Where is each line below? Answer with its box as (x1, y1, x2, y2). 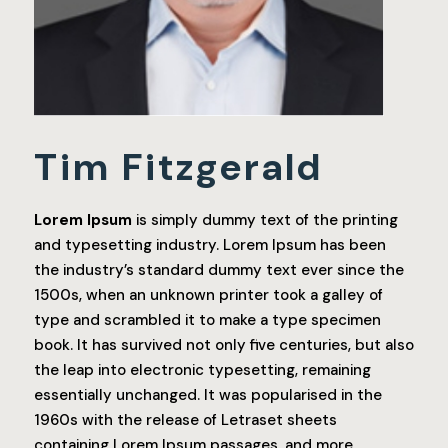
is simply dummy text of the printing (132, 209, 398, 230)
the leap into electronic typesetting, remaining (34, 359, 371, 380)
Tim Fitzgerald (34, 141, 323, 192)
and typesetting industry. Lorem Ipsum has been (34, 234, 386, 255)
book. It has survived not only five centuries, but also (34, 334, 414, 355)
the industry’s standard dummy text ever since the (34, 259, 404, 280)
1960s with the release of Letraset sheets (34, 409, 337, 430)
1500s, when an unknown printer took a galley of (34, 284, 383, 305)
